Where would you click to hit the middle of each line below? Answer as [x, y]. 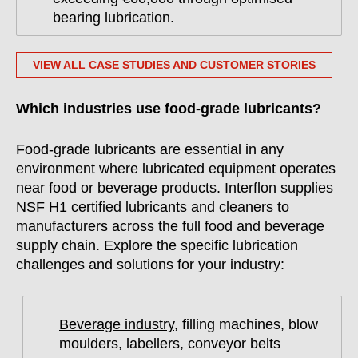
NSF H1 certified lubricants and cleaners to [153, 207]
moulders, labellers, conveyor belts [170, 344]
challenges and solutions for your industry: [150, 265]
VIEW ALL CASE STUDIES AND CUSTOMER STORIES [174, 65]
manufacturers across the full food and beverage [170, 226]
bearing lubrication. [113, 18]
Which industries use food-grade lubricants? [169, 109]
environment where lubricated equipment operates [176, 169]
